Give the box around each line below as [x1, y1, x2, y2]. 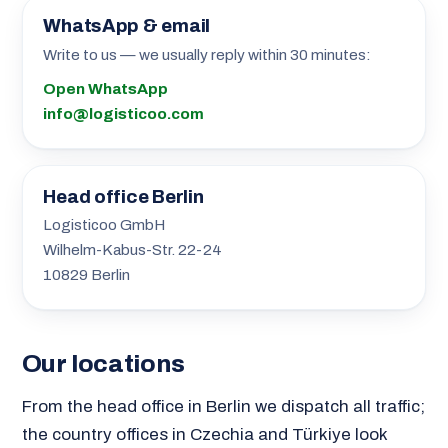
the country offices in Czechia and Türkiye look [21, 424, 387, 444]
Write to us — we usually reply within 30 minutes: [43, 46, 372, 63]
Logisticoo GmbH [43, 217, 166, 234]
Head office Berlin [43, 186, 204, 207]
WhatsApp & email [43, 16, 210, 37]
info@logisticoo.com [43, 106, 205, 123]
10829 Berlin [43, 267, 131, 284]
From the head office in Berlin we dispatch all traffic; [21, 396, 425, 416]
